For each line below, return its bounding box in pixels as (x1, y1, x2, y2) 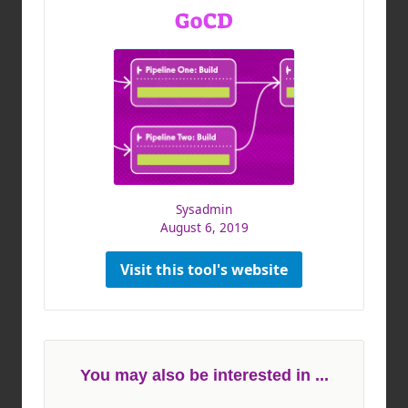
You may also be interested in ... (79, 365, 329, 384)
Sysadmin (176, 199, 232, 218)
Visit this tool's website (120, 259, 288, 280)
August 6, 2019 (159, 218, 249, 236)
